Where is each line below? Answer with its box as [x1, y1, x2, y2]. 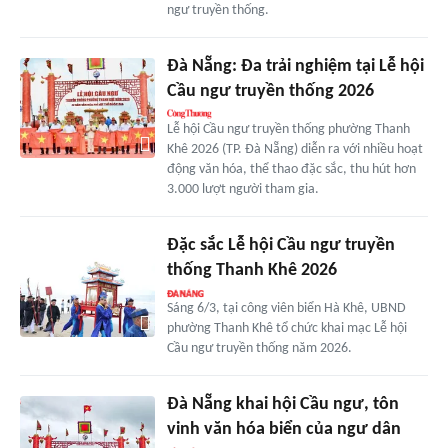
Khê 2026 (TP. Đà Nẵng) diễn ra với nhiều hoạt [166, 141, 423, 157]
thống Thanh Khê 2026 [166, 260, 337, 280]
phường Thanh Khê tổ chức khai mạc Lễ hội [166, 320, 407, 336]
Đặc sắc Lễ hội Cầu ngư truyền [166, 235, 395, 255]
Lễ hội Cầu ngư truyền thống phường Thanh [166, 121, 410, 137]
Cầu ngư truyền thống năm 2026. [166, 340, 352, 356]
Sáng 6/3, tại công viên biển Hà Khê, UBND [166, 300, 406, 316]
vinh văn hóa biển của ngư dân [166, 419, 401, 439]
